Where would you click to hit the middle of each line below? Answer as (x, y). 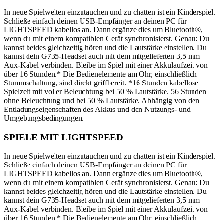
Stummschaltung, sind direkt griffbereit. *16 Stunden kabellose (101, 83)
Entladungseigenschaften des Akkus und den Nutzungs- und (97, 110)
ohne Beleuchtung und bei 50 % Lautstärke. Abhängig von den (102, 101)
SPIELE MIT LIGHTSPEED (64, 137)
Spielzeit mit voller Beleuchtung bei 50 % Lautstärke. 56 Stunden (105, 92)
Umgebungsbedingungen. (44, 118)
